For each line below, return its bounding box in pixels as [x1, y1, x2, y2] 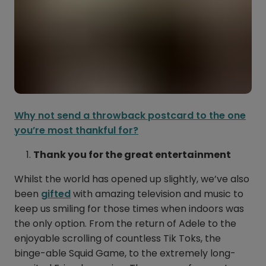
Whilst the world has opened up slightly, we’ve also [14, 172, 249, 186]
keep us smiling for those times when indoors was [14, 202, 244, 216]
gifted [41, 187, 71, 201]
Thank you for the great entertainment [33, 148, 233, 162]
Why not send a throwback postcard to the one [14, 109, 246, 123]
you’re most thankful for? [14, 123, 138, 138]
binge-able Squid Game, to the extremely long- [14, 246, 236, 261]
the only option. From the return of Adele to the [14, 217, 236, 231]
